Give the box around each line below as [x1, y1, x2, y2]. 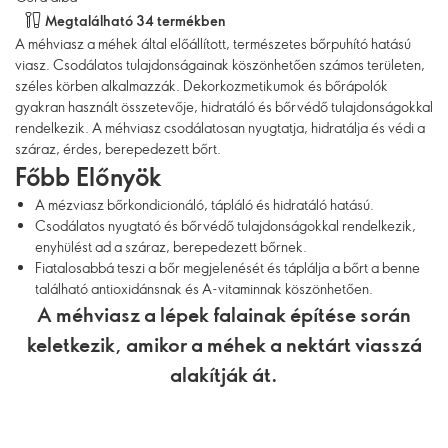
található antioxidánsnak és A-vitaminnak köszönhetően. [35, 279, 373, 298]
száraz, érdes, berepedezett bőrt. [15, 139, 221, 158]
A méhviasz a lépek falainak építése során [37, 300, 411, 328]
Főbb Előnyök [15, 159, 162, 193]
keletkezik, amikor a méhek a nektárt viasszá [26, 330, 422, 358]
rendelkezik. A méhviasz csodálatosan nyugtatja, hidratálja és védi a [15, 118, 425, 137]
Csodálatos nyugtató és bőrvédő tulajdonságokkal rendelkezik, [35, 216, 416, 235]
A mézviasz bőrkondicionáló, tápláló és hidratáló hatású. [35, 195, 374, 214]
